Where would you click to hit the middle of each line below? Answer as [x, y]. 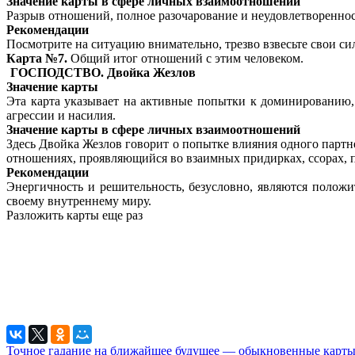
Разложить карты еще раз [74, 216]
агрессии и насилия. [61, 116]
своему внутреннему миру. [79, 201]
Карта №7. [37, 59]
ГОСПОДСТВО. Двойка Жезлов [103, 73]
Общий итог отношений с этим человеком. [185, 59]
